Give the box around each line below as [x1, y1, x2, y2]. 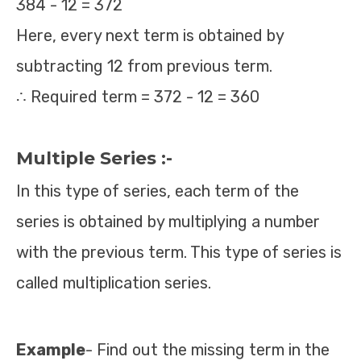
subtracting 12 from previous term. [16, 56, 272, 76]
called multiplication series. [16, 273, 211, 293]
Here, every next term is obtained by [16, 26, 284, 45]
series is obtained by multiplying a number [16, 212, 320, 231]
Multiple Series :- [16, 147, 172, 169]
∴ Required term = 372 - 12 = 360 [16, 87, 259, 106]
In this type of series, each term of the [16, 181, 299, 201]
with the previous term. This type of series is [16, 243, 342, 262]
